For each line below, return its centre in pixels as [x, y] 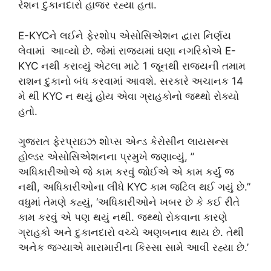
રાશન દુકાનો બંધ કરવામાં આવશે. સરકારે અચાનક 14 [131, 81]
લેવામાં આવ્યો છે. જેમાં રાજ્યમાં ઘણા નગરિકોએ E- [127, 51]
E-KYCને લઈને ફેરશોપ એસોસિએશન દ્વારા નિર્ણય [125, 35]
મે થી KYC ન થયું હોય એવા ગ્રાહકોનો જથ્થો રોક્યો [129, 96]
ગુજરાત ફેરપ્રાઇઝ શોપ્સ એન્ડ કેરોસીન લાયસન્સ [123, 142]
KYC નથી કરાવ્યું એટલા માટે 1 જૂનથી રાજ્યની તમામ [132, 66]
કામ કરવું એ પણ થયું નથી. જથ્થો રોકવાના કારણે [123, 217]
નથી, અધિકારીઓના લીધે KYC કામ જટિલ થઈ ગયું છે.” [134, 187]
